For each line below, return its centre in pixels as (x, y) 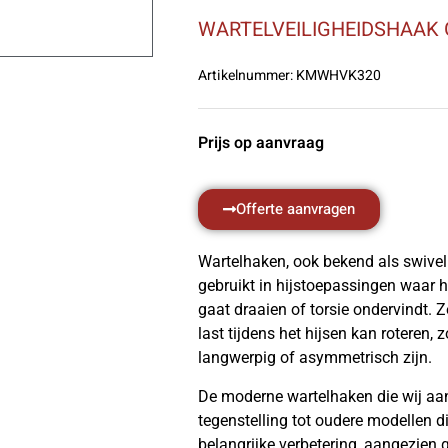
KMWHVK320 (337, 75)
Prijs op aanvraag (261, 143)
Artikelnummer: (245, 75)
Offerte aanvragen (295, 209)
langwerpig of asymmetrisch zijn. (315, 358)
